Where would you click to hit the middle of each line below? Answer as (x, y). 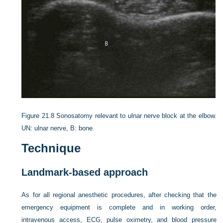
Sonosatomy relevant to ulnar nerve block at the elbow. (136, 116)
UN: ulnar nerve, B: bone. (58, 128)
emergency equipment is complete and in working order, (119, 207)
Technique (51, 148)
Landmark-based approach (85, 172)
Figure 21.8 (38, 116)
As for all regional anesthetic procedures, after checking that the (119, 195)
